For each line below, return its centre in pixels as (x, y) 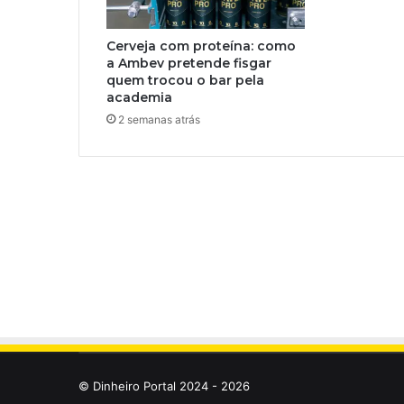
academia (139, 98)
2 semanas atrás (159, 120)
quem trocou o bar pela (185, 81)
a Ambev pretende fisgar (189, 64)
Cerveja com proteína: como (201, 46)
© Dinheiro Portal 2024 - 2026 (164, 386)
